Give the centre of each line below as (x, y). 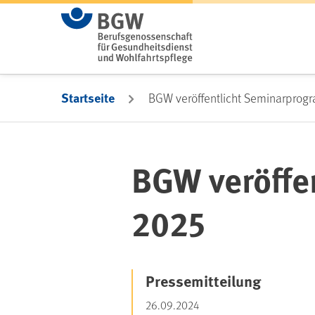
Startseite (88, 98)
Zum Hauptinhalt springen (90, 17)
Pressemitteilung (203, 281)
